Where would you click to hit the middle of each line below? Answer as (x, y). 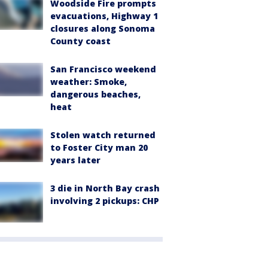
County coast (80, 41)
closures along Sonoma (103, 28)
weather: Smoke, (89, 81)
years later (75, 160)
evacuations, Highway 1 (104, 16)
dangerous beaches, (95, 94)
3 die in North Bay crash (105, 188)
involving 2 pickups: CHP (105, 200)
